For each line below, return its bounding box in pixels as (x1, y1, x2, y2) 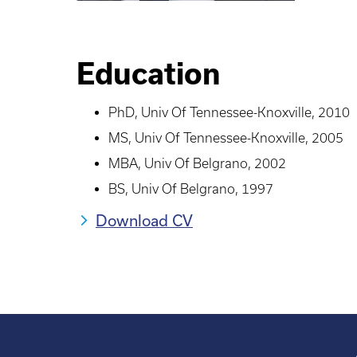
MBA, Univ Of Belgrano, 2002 (108, 156, 286, 171)
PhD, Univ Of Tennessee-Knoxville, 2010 (108, 105, 350, 120)
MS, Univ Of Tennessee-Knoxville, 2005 (108, 131, 343, 146)
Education (76, 57, 221, 91)
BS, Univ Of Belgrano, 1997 (108, 182, 273, 197)
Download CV (96, 211, 193, 230)
